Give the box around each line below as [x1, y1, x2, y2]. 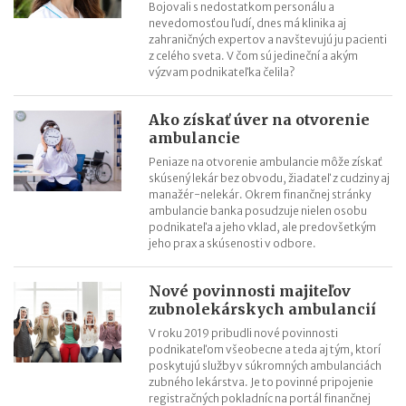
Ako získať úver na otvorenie [149, 111, 371, 129]
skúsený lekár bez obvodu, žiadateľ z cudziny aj [149, 171, 391, 185]
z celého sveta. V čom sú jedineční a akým [149, 49, 359, 63]
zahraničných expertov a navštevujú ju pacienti [149, 33, 388, 46]
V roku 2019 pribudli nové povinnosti [149, 326, 339, 340]
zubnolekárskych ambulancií [149, 300, 377, 318]
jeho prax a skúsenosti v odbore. [149, 237, 317, 250]
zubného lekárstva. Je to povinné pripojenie [149, 375, 374, 389]
